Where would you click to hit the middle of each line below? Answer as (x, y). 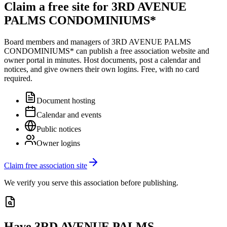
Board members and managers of (58, 42)
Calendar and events (69, 115)
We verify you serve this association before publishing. (91, 182)
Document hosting (66, 100)
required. (18, 78)
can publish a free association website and (142, 51)
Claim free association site (46, 165)
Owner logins (58, 143)
